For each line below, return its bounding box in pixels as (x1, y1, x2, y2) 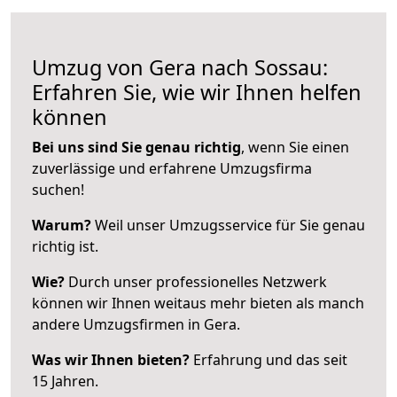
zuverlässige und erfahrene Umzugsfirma (32, 158, 312, 178)
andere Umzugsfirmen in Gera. (32, 314, 240, 334)
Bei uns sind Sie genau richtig (32, 136, 241, 157)
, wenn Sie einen (241, 136, 349, 157)
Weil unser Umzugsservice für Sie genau (91, 214, 365, 235)
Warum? (32, 214, 91, 235)
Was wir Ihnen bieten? (32, 349, 190, 370)
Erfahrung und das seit (190, 349, 347, 370)
